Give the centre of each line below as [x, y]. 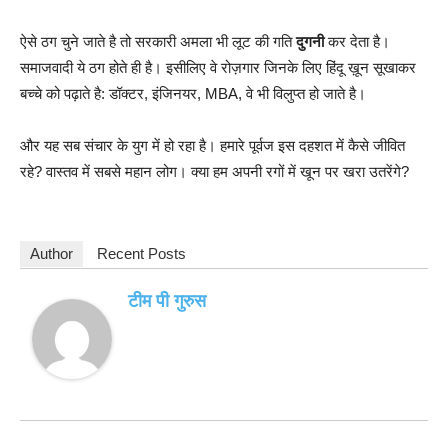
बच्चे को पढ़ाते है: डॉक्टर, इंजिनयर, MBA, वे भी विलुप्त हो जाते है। [193, 93]
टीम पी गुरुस [167, 300]
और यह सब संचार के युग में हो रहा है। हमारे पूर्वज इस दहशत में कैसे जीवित [212, 145]
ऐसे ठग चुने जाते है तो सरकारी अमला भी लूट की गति [158, 41]
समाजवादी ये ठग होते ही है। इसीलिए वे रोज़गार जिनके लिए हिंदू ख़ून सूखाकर [218, 67]
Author [51, 253]
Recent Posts [141, 253]
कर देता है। [357, 41]
